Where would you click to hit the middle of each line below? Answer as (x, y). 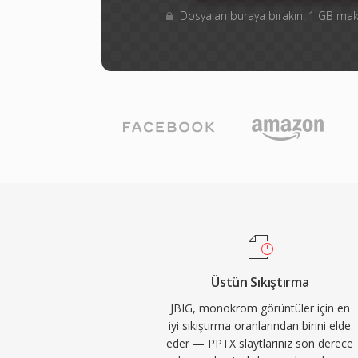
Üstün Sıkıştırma (260, 282)
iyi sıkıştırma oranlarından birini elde (260, 326)
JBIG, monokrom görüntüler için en (260, 308)
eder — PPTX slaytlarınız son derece (260, 343)
